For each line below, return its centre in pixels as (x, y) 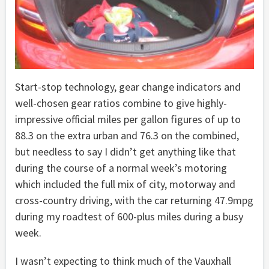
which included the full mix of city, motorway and (125, 184)
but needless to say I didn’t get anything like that (125, 151)
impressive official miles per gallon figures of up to (128, 119)
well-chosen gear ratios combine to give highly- (121, 103)
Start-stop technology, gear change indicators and (128, 86)
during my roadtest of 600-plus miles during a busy (129, 216)
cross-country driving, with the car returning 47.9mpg (134, 200)
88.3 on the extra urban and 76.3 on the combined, (127, 135)
